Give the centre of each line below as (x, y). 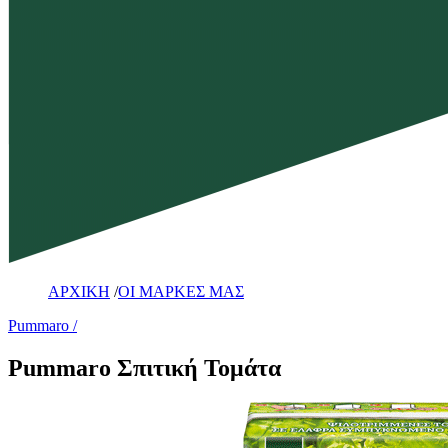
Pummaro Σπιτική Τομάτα (144, 368)
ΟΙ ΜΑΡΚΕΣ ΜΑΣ (181, 292)
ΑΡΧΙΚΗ (79, 292)
